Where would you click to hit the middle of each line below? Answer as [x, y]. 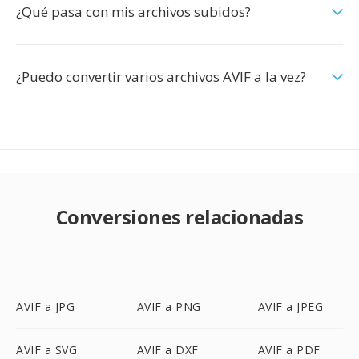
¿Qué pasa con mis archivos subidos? [133, 12]
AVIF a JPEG [290, 307]
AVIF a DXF [167, 350]
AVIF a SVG [46, 350]
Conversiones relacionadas [179, 217]
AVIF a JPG [45, 307]
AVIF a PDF [289, 350]
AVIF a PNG [169, 307]
